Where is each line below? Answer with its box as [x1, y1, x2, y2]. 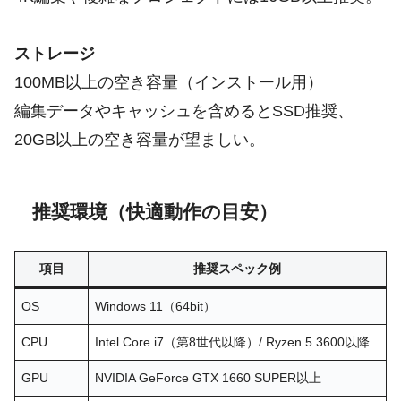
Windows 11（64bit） [95, 299, 217, 314]
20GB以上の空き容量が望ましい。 [14, 130, 265, 149]
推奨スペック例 [193, 261, 281, 277]
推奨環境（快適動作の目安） [32, 201, 277, 223]
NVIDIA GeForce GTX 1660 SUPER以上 [95, 371, 322, 386]
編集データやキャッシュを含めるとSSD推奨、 [14, 101, 354, 120]
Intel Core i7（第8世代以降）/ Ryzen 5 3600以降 [95, 335, 371, 350]
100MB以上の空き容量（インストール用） [14, 73, 323, 91]
